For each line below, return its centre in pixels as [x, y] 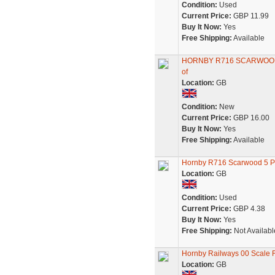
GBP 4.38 [248, 209]
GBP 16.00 [250, 118]
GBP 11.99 [250, 16]
